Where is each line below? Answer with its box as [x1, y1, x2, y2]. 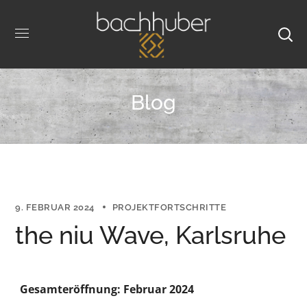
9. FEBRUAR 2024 [15, 202, 95, 212]
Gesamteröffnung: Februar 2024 [20, 282, 195, 297]
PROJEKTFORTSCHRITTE [112, 202, 227, 212]
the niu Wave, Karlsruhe [15, 221, 286, 249]
